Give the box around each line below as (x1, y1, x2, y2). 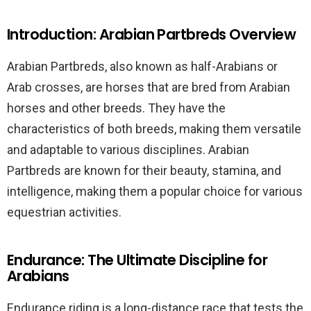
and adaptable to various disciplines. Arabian (7, 142, 249, 157)
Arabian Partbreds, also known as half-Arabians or (7, 59, 278, 74)
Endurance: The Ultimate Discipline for (7, 250, 268, 270)
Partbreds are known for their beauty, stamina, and (7, 163, 281, 178)
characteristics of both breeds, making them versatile (7, 121, 301, 136)
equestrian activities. (7, 205, 121, 219)
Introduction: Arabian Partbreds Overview (7, 24, 296, 44)
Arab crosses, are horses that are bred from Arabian (7, 80, 290, 94)
